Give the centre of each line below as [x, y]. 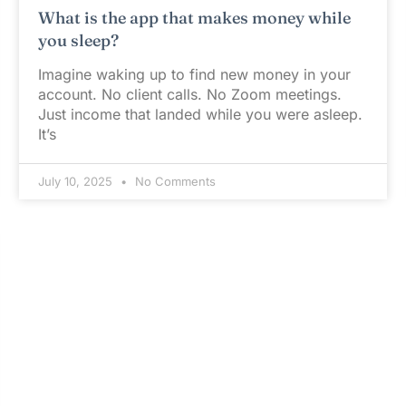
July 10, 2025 [77, 181]
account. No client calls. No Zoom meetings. [189, 94]
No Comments [173, 181]
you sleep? [78, 40]
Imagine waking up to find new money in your [194, 74]
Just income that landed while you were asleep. [200, 114]
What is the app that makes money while [194, 17]
